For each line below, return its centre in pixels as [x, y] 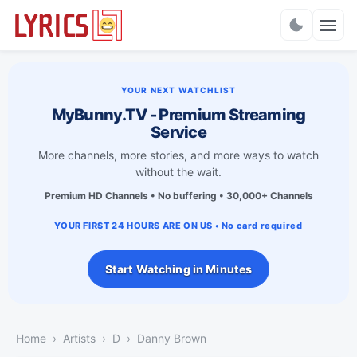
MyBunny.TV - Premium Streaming [178, 114]
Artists [79, 338]
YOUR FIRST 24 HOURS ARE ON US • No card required [178, 225]
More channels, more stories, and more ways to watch [178, 155]
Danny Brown [172, 338]
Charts [178, 32]
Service [178, 132]
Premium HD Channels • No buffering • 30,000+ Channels [178, 195]
